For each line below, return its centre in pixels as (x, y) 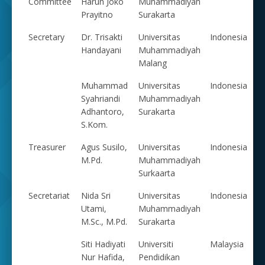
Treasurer (47, 147)
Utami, (94, 208)
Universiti (156, 244)
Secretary (46, 37)
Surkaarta (157, 173)
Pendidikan (159, 257)
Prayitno (97, 14)
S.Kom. (94, 124)
